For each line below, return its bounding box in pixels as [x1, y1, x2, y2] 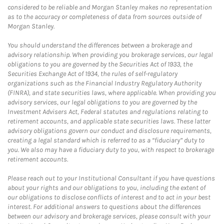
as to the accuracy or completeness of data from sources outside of [7, 12, 201, 21]
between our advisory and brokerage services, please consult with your [7, 212, 210, 220]
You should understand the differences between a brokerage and [7, 41, 192, 49]
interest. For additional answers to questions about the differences [7, 202, 201, 211]
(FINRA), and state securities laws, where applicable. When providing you [7, 88, 216, 97]
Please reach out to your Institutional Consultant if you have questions [7, 174, 215, 182]
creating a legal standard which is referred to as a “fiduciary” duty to [7, 136, 204, 144]
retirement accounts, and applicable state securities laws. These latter [7, 117, 210, 125]
